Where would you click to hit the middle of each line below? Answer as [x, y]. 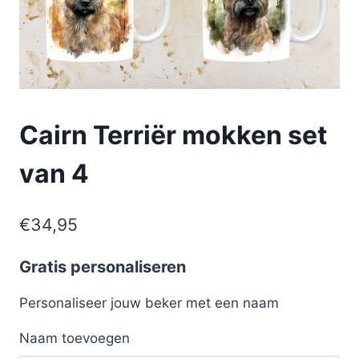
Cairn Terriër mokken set [173, 135]
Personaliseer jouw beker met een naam [149, 303]
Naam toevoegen [75, 338]
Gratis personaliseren [103, 266]
